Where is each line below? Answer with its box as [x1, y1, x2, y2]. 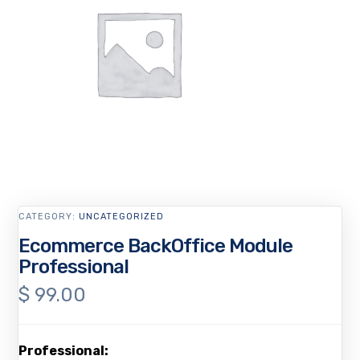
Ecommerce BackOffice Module [18, 235, 293, 258]
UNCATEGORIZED [79, 211, 165, 223]
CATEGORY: [18, 211, 80, 223]
